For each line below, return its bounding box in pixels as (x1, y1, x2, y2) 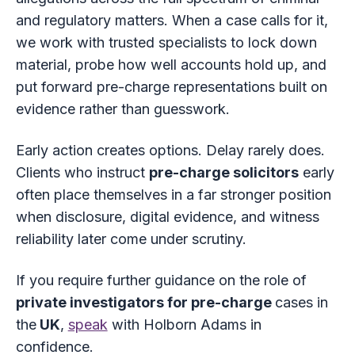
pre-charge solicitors (148, 164, 299, 181)
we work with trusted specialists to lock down (15, 34, 317, 52)
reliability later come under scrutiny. (15, 231, 246, 248)
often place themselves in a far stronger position (15, 186, 331, 204)
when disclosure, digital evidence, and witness (15, 208, 319, 226)
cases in (274, 294, 328, 311)
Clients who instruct (15, 164, 149, 181)
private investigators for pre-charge (15, 294, 275, 311)
